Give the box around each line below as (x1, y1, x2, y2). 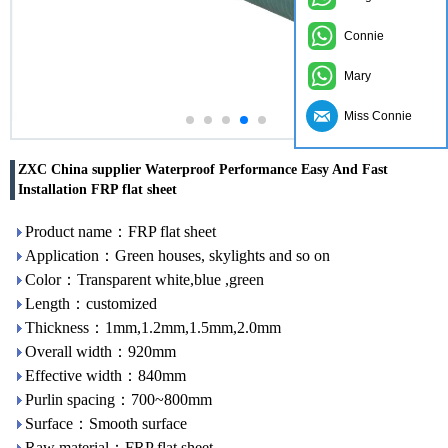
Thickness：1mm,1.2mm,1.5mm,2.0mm (25, 319, 281, 336)
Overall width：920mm (25, 343, 176, 360)
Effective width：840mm (25, 367, 186, 384)
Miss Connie (344, 109, 412, 123)
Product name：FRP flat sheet (25, 223, 216, 240)
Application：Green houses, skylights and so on (25, 247, 330, 264)
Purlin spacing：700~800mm (25, 391, 212, 408)
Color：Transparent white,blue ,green (25, 271, 264, 288)
